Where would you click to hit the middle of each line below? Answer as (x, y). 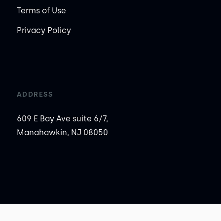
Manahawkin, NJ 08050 (62, 133)
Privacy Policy (44, 31)
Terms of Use (41, 11)
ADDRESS (35, 95)
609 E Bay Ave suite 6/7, (62, 119)
